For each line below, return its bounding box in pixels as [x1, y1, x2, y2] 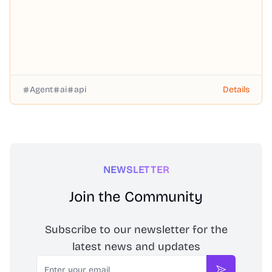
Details [223, 84, 250, 95]
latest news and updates [72, 240, 200, 253]
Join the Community [69, 188, 203, 205]
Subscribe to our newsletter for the [44, 223, 228, 236]
